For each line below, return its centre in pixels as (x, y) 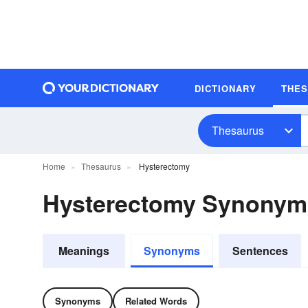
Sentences (260, 251)
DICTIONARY (225, 88)
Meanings (84, 251)
